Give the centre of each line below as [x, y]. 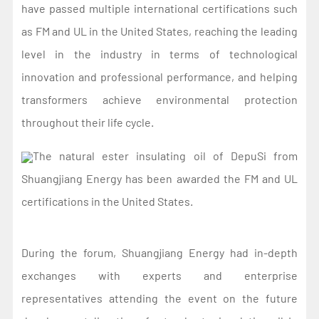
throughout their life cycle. [89, 122]
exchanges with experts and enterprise [159, 275]
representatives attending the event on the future [159, 298]
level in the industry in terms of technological [159, 53]
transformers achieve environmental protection [159, 99]
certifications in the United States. [109, 201]
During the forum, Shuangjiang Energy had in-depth [159, 252]
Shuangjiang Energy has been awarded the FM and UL [159, 178]
